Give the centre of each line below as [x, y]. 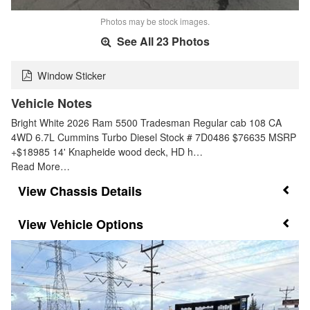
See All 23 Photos [162, 42]
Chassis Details [96, 191]
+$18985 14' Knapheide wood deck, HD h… [107, 151]
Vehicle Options [97, 225]
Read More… [40, 166]
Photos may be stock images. [155, 21]
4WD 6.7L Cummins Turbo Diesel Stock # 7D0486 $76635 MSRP [154, 137]
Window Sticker [72, 75]
